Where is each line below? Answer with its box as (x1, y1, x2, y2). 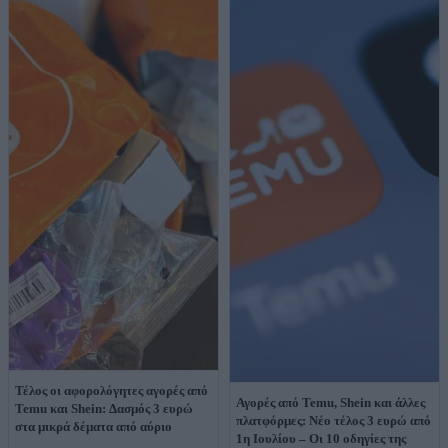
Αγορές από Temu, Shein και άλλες (236, 394, 425, 410)
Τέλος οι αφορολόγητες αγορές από (15, 382, 208, 398)
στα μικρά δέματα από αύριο (15, 418, 172, 434)
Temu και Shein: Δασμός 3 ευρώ (15, 400, 193, 416)
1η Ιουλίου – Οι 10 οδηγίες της (236, 430, 406, 446)
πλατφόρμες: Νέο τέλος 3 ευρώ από (236, 412, 431, 428)
